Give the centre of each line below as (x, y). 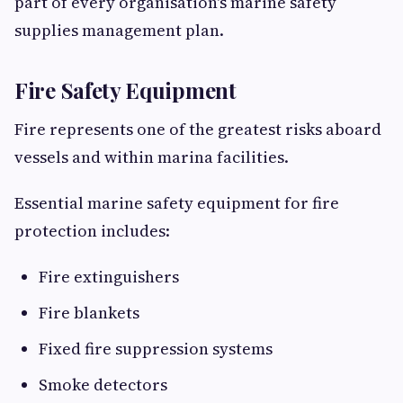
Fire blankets (89, 313)
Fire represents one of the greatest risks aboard (198, 130)
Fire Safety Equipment (125, 90)
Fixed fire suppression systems (156, 349)
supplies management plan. (119, 31)
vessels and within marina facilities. (152, 157)
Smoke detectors (103, 385)
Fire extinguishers (109, 277)
